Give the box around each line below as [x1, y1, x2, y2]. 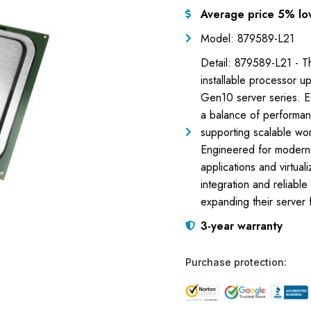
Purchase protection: [185, 255, 287, 268]
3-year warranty [201, 217, 283, 234]
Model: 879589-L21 [201, 30, 294, 47]
